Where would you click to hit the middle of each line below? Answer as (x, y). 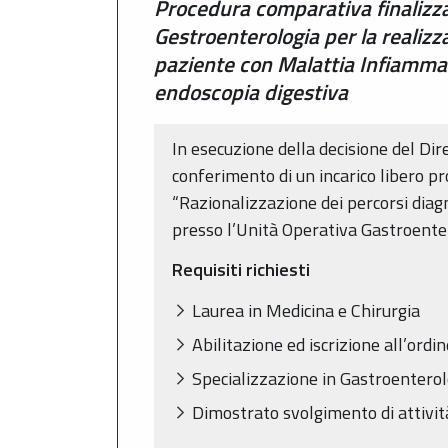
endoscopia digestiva (251, 92)
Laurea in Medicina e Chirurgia (306, 310)
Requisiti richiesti (241, 270)
